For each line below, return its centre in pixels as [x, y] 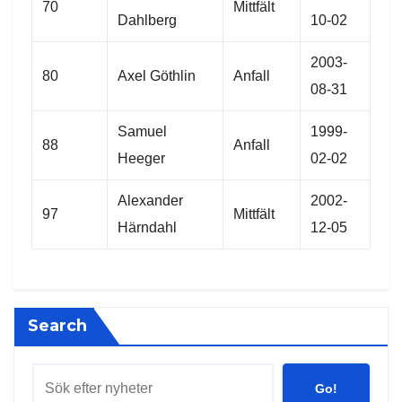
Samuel [142, 132]
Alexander [150, 201]
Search [57, 326]
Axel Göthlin [157, 76]
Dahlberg [147, 21]
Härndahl [147, 228]
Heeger [141, 159]
